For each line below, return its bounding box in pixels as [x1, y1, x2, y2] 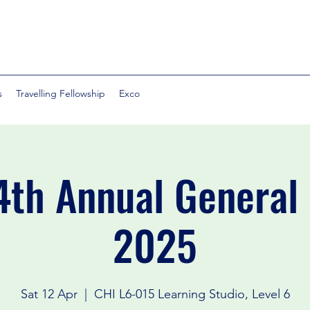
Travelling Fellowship [16, 87, 105, 100]
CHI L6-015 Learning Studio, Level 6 [93, 286, 290, 302]
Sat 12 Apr [20, 286, 77, 302]
